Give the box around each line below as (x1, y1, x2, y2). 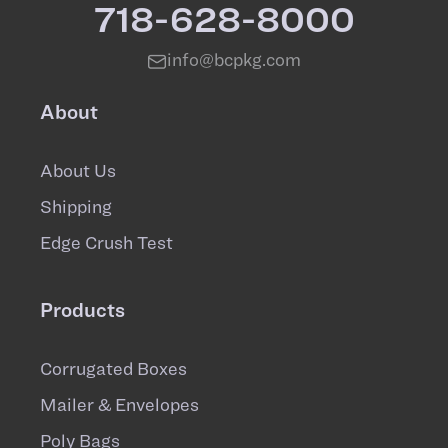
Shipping (40, 196, 112, 218)
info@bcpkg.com (167, 49, 301, 71)
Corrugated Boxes (40, 358, 187, 380)
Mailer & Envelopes (40, 394, 199, 416)
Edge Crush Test (40, 232, 173, 254)
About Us (40, 160, 116, 182)
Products (40, 298, 125, 322)
